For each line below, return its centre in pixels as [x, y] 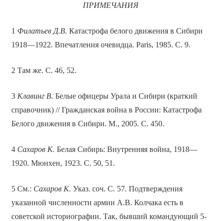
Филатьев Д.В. [42, 31]
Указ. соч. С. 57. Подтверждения [127, 189]
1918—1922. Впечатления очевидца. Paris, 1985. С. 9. [101, 45]
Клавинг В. [36, 96]
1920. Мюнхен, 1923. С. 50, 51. [63, 163]
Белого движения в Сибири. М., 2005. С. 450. [88, 124]
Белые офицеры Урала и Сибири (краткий [126, 96]
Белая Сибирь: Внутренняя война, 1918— [126, 149]
